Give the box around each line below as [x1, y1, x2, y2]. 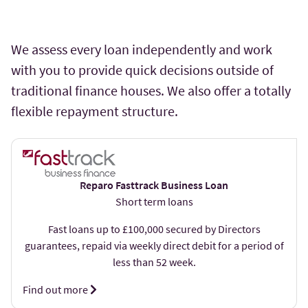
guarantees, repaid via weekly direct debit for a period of [24, 239, 284, 253]
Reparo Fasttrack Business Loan [80, 178, 228, 192]
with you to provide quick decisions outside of [11, 61, 274, 79]
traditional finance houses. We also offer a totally [11, 82, 291, 100]
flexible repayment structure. [11, 102, 178, 120]
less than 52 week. [112, 255, 196, 269]
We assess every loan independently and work [11, 41, 272, 58]
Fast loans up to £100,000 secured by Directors [47, 222, 261, 236]
